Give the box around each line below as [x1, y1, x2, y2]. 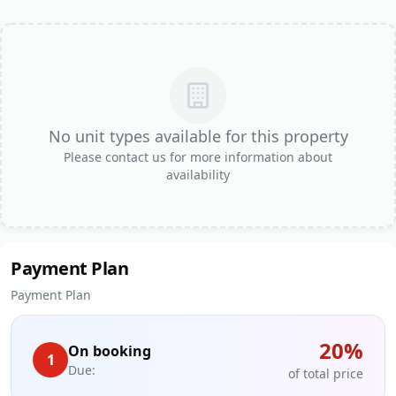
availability [166, 166, 230, 184]
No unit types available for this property [48, 126, 348, 148]
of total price [288, 365, 363, 383]
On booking [68, 341, 151, 362]
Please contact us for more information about [64, 148, 332, 166]
